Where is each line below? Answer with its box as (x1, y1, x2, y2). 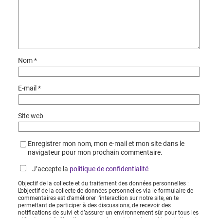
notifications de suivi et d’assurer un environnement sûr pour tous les (18, 209, 199, 217)
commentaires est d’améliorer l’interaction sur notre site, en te (18, 195, 179, 202)
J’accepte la (27, 164, 70, 173)
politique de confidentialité (69, 164, 148, 173)
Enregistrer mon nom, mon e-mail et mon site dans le (27, 139, 184, 147)
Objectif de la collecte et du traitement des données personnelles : (18, 180, 189, 187)
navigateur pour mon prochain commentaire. (27, 148, 163, 156)
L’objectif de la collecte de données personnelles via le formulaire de (18, 187, 193, 195)
